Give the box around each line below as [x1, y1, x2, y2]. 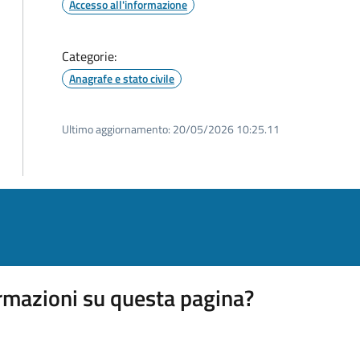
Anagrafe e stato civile [69, 70, 174, 87]
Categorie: [62, 47, 117, 66]
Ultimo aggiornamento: [62, 121, 170, 137]
